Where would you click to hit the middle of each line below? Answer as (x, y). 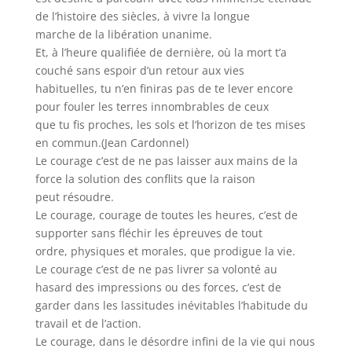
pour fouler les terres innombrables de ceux (152, 106)
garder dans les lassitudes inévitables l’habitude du (171, 305)
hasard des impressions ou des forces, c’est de (158, 287)
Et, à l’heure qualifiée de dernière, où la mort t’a (161, 52)
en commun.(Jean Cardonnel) (112, 143)
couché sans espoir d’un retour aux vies (139, 70)
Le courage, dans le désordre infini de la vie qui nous (175, 341)
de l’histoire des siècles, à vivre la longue (142, 16)
